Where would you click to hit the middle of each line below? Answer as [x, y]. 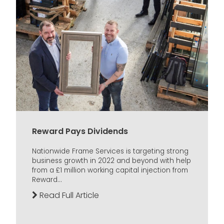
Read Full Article [68, 195]
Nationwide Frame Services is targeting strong [110, 151]
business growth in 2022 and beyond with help [111, 161]
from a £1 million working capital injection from [110, 170]
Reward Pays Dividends [80, 131]
